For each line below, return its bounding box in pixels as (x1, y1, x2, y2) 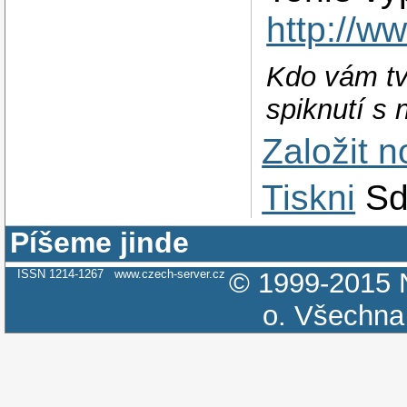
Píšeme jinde (10, 225, 190, 259)
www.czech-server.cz (114, 266, 225, 281)
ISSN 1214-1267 (16, 266, 114, 281)
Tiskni (262, 177, 356, 217)
